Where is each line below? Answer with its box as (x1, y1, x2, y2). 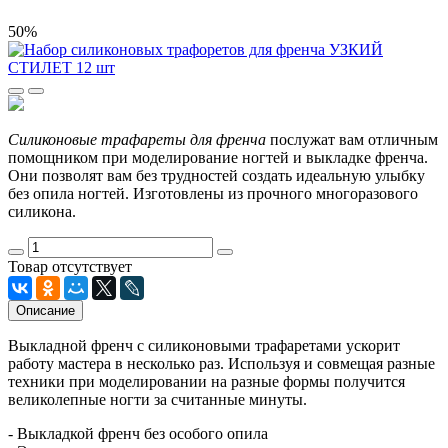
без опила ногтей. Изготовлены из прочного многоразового (8, 184, 418, 202)
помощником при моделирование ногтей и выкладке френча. (8, 148, 428, 166)
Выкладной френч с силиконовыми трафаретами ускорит (8, 336, 400, 354)
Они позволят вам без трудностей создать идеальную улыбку (8, 166, 425, 184)
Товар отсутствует (8, 257, 132, 275)
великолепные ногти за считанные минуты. (8, 390, 307, 408)
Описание (16, 302, 75, 318)
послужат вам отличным (270, 130, 438, 148)
